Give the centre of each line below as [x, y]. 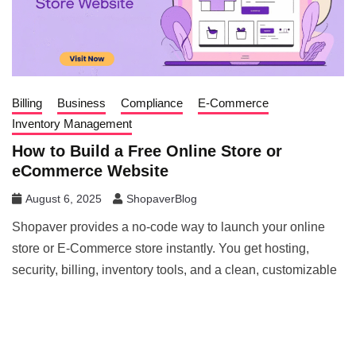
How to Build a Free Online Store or [147, 151]
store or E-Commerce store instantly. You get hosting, [161, 249]
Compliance [152, 103]
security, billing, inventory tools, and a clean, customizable [174, 270]
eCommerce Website [90, 171]
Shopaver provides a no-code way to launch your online [168, 227]
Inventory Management [72, 124]
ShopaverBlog [162, 199]
